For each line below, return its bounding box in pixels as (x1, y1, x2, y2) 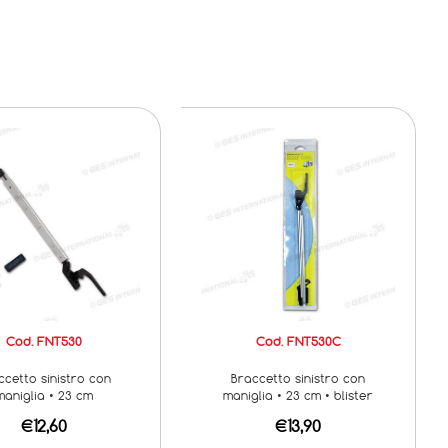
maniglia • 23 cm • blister (223, 386, 374, 403)
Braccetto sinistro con (231, 369, 366, 386)
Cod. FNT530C (255, 332, 341, 349)
